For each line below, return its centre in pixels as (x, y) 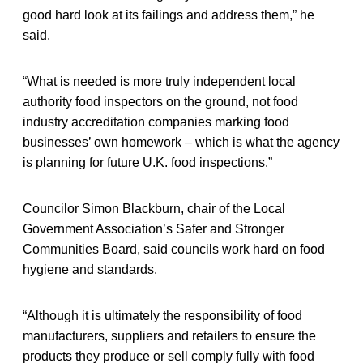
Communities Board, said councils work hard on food (174, 249)
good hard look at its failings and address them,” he (169, 15)
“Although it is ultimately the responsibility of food (162, 315)
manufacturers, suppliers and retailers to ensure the (169, 335)
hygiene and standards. (90, 269)
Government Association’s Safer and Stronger (154, 228)
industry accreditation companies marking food (156, 122)
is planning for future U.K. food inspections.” (147, 162)
